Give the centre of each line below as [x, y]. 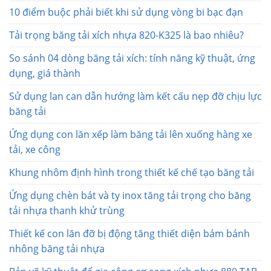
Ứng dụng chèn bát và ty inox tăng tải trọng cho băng [130, 195]
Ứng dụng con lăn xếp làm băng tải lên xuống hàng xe [131, 134]
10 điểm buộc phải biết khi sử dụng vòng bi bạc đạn [126, 12]
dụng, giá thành [45, 73]
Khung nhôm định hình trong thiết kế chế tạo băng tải [132, 172]
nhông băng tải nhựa [57, 248]
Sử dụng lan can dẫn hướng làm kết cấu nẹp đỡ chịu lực [135, 96]
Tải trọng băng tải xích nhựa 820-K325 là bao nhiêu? [126, 35]
